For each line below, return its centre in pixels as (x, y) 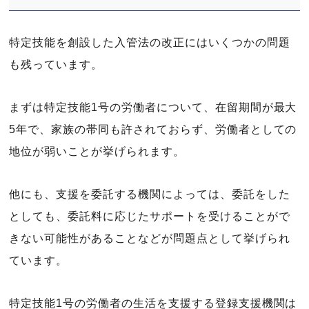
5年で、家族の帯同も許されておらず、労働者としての (153, 129)
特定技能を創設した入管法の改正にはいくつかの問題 (150, 42)
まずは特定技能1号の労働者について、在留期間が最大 (153, 107)
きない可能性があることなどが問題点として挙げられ (150, 238)
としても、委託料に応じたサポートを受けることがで (150, 216)
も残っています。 (56, 64)
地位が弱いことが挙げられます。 (97, 151)
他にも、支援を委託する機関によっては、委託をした (150, 194)
